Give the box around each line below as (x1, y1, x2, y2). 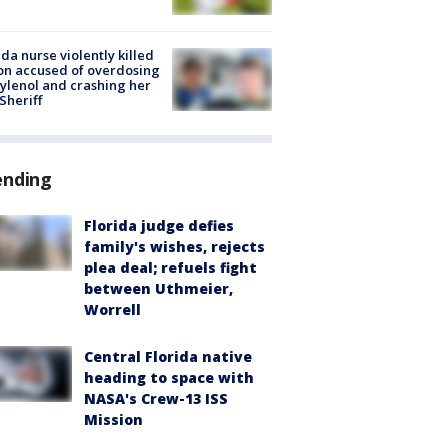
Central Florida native (84, 346, 252, 366)
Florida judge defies (84, 215, 234, 235)
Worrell (84, 299, 141, 319)
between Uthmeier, (84, 278, 233, 298)
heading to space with (84, 367, 254, 387)
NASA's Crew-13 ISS (84, 388, 228, 408)
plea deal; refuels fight (84, 257, 257, 277)
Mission (84, 409, 143, 429)
